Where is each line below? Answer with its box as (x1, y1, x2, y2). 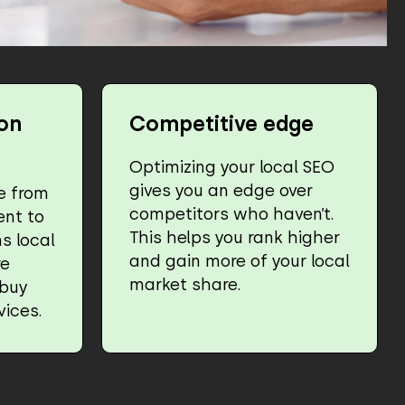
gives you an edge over (129, 180, 313, 200)
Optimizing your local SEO (129, 156, 334, 176)
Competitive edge (129, 110, 314, 137)
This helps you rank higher (129, 227, 340, 247)
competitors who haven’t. (129, 203, 334, 223)
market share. (129, 274, 241, 294)
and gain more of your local (129, 250, 350, 270)
